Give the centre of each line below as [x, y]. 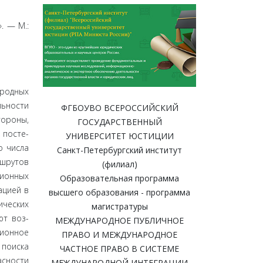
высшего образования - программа [119, 193]
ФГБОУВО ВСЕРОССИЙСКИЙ [119, 108]
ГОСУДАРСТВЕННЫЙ [119, 122]
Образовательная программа [119, 178]
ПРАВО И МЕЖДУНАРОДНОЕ [119, 235]
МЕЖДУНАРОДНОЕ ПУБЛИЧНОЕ [119, 221]
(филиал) [119, 164]
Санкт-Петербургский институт [119, 150]
